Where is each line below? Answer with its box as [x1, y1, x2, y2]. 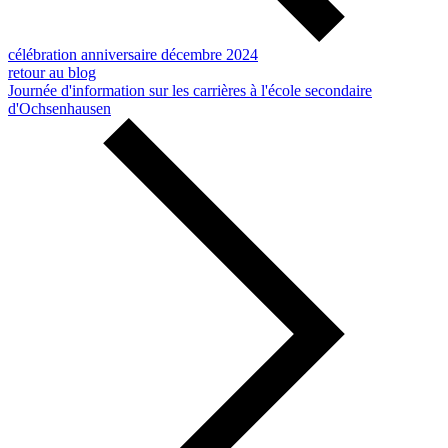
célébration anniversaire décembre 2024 [8, 45, 258, 63]
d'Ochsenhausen [8, 99, 111, 117]
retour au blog [8, 63, 96, 81]
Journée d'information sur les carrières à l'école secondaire [8, 81, 372, 99]
